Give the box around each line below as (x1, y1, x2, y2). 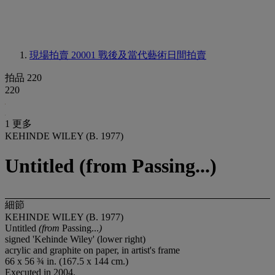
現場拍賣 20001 (29, 50, 98, 60)
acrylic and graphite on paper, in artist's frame (5, 244, 180, 255)
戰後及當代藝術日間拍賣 (98, 50, 206, 60)
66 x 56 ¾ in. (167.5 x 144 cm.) (5, 255, 128, 266)
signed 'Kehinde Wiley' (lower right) (5, 233, 145, 244)
